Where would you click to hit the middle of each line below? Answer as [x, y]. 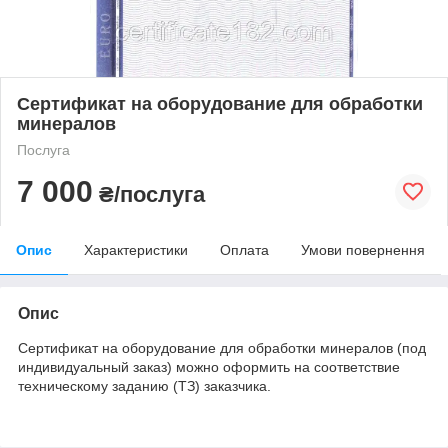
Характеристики [136, 249]
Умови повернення [363, 249]
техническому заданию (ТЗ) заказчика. [144, 385]
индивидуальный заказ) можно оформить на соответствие [209, 366]
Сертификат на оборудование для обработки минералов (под [222, 347]
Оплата [244, 249]
